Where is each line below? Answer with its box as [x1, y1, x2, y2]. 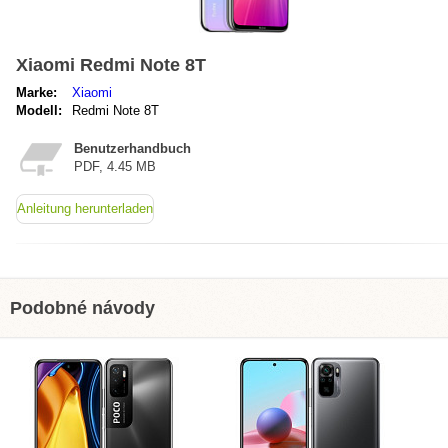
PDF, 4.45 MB [74, 159, 156, 174]
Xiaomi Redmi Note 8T [16, 55, 206, 75]
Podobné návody [10, 298, 155, 318]
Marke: [16, 85, 57, 100]
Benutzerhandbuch [74, 141, 191, 156]
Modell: [16, 103, 62, 118]
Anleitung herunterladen [17, 201, 153, 216]
